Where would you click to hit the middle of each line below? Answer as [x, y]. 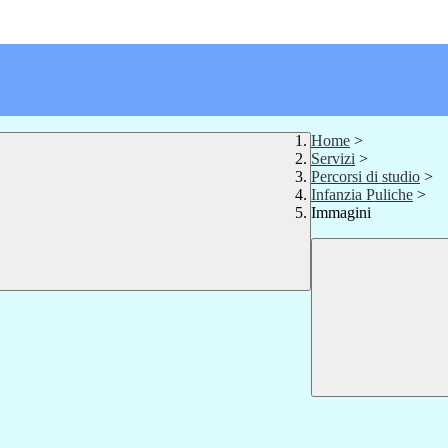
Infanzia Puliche [362, 195]
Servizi [333, 159]
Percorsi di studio [365, 177]
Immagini [341, 213]
